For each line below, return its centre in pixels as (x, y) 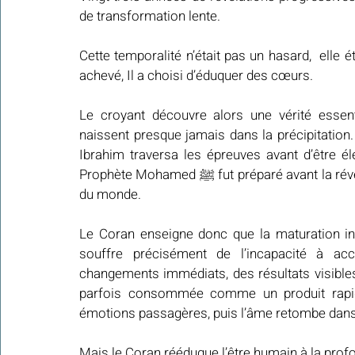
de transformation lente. (150, 16)
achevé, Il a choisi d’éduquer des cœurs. (196, 75)
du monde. (110, 194)
